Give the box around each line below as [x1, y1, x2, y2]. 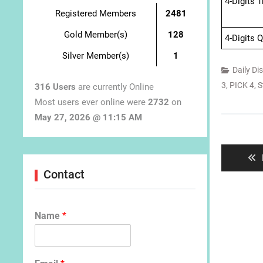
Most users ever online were [35, 97, 148, 108]
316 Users [35, 82, 76, 93]
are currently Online [76, 82, 154, 93]
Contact [43, 167, 85, 182]
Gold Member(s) [63, 29, 127, 40]
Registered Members [55, 8, 136, 19]
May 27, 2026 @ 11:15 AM [35, 112, 142, 123]
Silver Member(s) [62, 50, 129, 61]
